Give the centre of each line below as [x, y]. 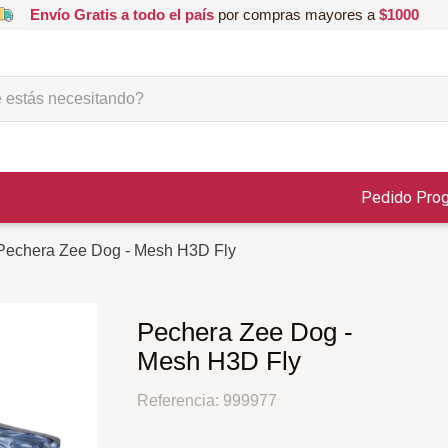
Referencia [175, 401]
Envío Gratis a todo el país [121, 14]
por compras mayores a [296, 14]
